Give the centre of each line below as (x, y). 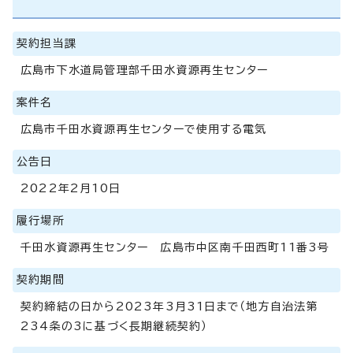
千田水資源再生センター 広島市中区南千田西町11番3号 (175, 247)
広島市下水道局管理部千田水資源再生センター (145, 70)
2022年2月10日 (71, 188)
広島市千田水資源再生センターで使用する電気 (144, 129)
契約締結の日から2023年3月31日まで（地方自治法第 (169, 306)
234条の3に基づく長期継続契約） (114, 326)
